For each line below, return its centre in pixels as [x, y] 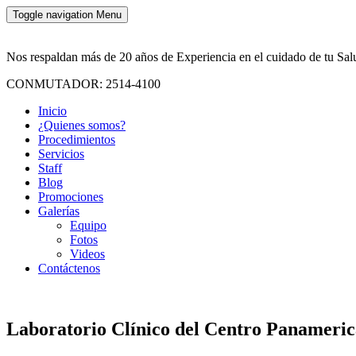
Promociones [71, 197]
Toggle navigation [53, 15]
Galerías [59, 211]
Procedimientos [77, 139]
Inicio [52, 111]
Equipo [88, 225]
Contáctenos [69, 268]
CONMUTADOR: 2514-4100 [83, 84]
